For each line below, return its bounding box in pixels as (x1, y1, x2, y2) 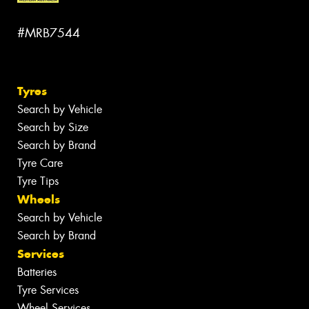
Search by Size (17, 120, 88, 135)
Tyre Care (17, 156, 63, 171)
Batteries (17, 265, 57, 280)
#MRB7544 (17, 24, 80, 41)
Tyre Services (17, 283, 79, 298)
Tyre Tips (17, 174, 59, 189)
